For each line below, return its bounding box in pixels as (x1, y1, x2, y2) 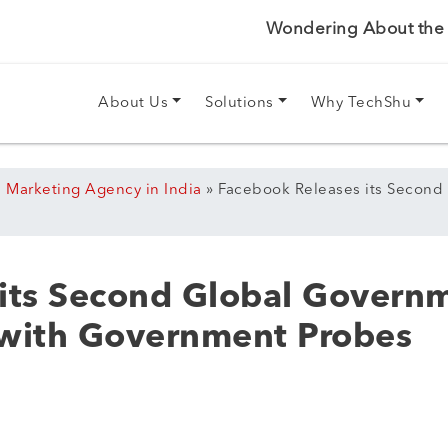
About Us (98, 95, 169, 111)
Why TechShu (310, 95, 412, 111)
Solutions (205, 95, 274, 111)
